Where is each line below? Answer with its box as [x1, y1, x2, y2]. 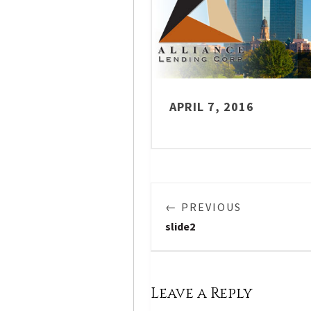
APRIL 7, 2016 [169, 99, 254, 115]
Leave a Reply [151, 284, 253, 303]
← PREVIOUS [165, 200, 242, 214]
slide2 [165, 219, 195, 233]
